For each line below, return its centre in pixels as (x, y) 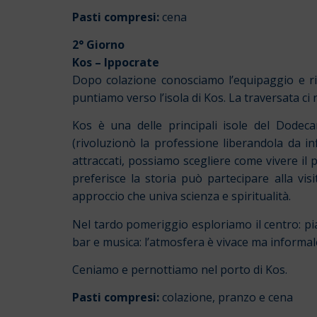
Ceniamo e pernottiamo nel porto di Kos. (180, 270)
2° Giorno (98, 44)
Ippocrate (132, 62)
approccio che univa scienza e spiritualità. (181, 196)
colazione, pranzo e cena (226, 298)
